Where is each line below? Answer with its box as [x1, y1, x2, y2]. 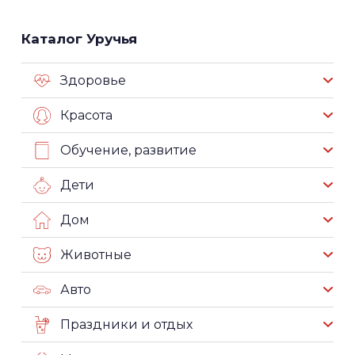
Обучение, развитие [60, 142, 197, 158]
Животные [60, 246, 132, 262]
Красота [60, 107, 113, 123]
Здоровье [60, 72, 126, 88]
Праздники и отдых [60, 316, 193, 332]
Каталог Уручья [21, 30, 137, 47]
